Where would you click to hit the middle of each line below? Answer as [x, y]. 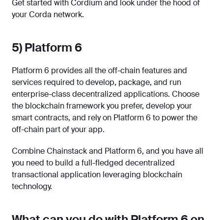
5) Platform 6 [47, 48]
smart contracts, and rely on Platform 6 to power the [105, 118]
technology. [32, 187]
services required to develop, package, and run [96, 82]
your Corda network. [48, 15]
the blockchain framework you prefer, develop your [102, 106]
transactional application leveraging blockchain [97, 175]
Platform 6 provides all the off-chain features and [99, 71]
